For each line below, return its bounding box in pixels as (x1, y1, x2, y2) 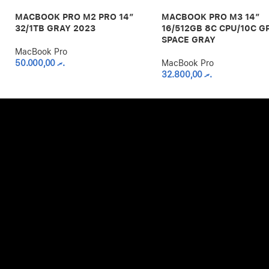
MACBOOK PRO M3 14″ (162, 12, 261, 22)
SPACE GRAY (162, 35, 216, 45)
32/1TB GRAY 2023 (15, 23, 95, 34)
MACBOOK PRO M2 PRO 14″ (15, 12, 134, 22)
